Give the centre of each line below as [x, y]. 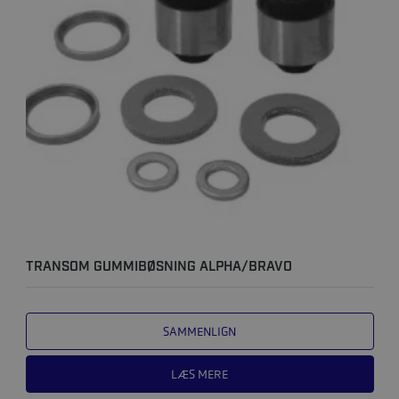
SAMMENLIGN [199, 332]
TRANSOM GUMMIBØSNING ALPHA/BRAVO [159, 268]
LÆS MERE [199, 375]
